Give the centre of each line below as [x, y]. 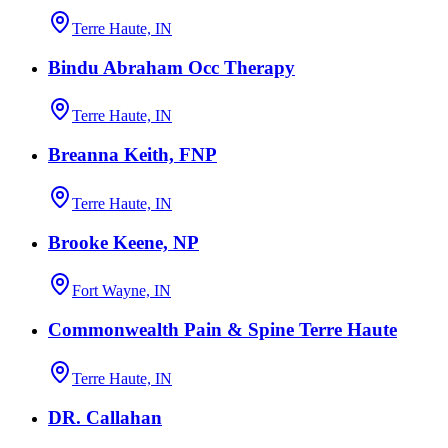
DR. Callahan [105, 417]
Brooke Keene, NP [123, 242]
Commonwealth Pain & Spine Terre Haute [222, 330]
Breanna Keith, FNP [132, 155]
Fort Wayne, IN [121, 291]
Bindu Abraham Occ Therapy [171, 67]
